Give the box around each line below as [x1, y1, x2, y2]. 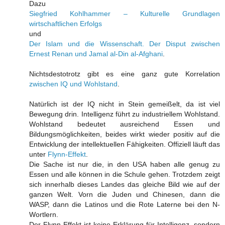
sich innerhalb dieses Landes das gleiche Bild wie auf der [29, 180, 220, 189]
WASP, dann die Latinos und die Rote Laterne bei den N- [29, 200, 220, 209]
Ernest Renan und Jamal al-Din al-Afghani [29, 50, 163, 58]
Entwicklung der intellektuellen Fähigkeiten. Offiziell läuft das [29, 140, 220, 149]
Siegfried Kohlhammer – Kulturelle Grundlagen [29, 10, 220, 18]
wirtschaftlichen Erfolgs [29, 20, 102, 28]
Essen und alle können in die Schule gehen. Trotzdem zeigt [29, 170, 220, 179]
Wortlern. [29, 210, 58, 219]
